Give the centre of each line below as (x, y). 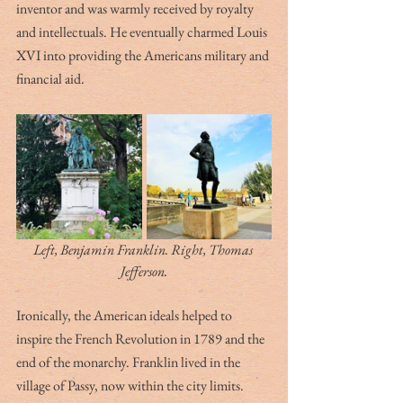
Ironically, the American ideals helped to (125, 315)
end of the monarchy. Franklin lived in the (130, 362)
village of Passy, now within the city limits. (131, 385)
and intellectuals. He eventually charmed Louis (143, 31)
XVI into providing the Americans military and (144, 55)
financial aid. (52, 78)
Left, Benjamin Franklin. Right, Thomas (144, 249)
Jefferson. (144, 271)
